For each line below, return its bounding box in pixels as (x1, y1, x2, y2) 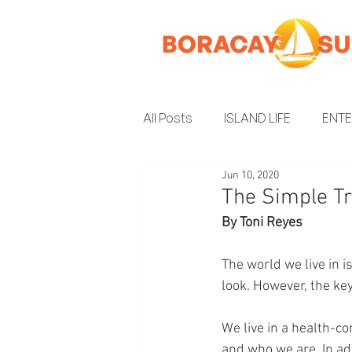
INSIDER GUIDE (174, 173, 258, 189)
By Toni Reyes (222, 214, 302, 231)
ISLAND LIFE (224, 110, 291, 126)
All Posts (143, 110, 192, 126)
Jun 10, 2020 (222, 168, 279, 182)
